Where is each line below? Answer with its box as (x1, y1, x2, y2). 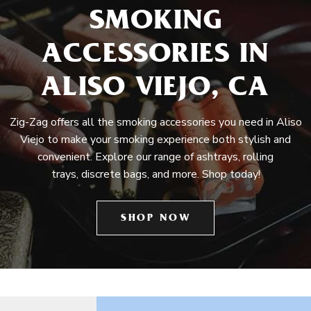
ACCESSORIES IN (41, 42, 270, 71)
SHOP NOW (121, 214, 190, 224)
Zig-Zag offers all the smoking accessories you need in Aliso (9, 115, 302, 130)
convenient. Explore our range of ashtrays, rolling (37, 149, 274, 165)
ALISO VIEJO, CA (41, 76, 270, 104)
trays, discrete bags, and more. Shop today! (51, 167, 260, 182)
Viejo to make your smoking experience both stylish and (20, 132, 291, 147)
